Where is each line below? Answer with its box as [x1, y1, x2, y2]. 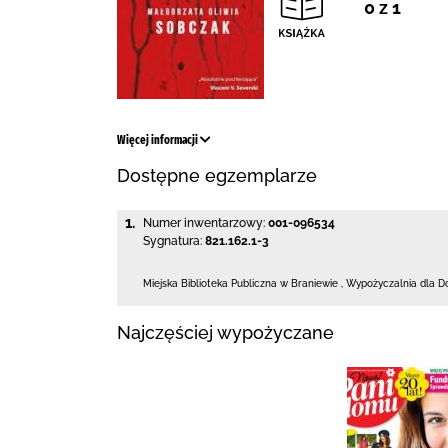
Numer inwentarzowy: [143, 216, 265, 230]
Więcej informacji [117, 133, 200, 147]
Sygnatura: [143, 234, 202, 248]
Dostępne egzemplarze [117, 165, 317, 186]
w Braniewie [280, 278, 338, 289]
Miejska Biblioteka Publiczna [143, 278, 277, 289]
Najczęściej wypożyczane [117, 321, 334, 343]
